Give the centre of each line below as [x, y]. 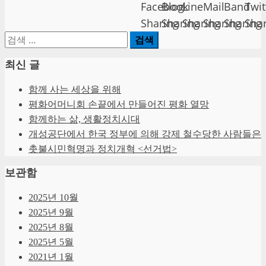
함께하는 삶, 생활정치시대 [84, 119]
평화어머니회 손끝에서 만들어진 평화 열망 [119, 104]
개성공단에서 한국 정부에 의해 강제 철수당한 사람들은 [145, 134]
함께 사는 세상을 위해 [75, 89]
